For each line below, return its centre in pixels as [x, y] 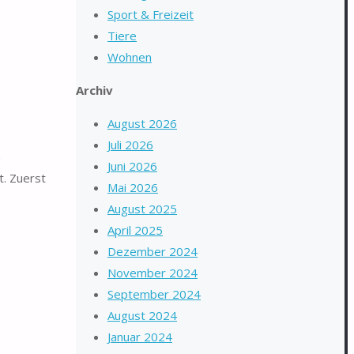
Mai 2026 [133, 187]
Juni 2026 [132, 166]
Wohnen [130, 57]
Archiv [94, 90]
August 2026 [142, 123]
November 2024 [153, 273]
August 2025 [142, 209]
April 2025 [135, 230]
